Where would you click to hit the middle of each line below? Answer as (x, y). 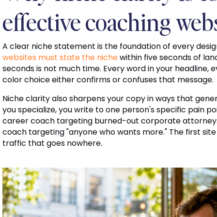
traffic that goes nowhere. (52, 143)
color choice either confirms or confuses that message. (108, 80)
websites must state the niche (60, 58)
